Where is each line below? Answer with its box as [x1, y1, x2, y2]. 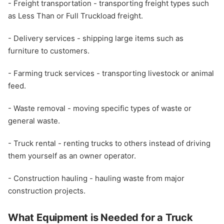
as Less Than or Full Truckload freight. [8, 11, 143, 21]
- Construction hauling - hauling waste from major [8, 173, 184, 183]
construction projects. [8, 186, 85, 196]
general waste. [8, 116, 60, 126]
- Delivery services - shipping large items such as [8, 33, 183, 43]
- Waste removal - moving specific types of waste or [8, 103, 191, 113]
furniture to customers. [8, 46, 89, 56]
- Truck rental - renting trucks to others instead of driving [8, 138, 210, 148]
